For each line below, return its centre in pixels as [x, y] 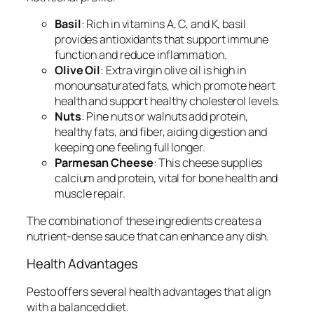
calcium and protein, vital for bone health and [166, 178]
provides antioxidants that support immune [162, 40]
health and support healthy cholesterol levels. [168, 101]
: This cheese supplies [208, 163]
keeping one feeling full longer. [130, 148]
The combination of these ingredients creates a [144, 220]
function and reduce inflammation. [141, 55]
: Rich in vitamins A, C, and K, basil [163, 24]
